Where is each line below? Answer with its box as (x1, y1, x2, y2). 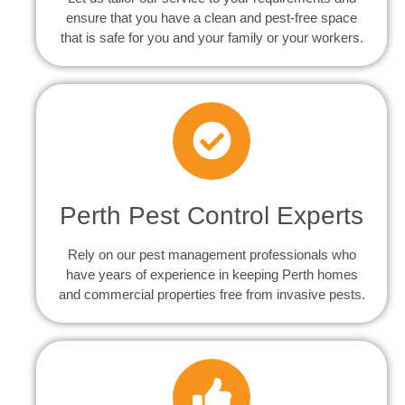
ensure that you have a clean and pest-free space (66, 9, 357, 25)
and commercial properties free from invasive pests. (58, 286, 365, 302)
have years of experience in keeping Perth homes (65, 266, 358, 282)
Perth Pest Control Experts (60, 201, 363, 230)
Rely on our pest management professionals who (67, 246, 356, 262)
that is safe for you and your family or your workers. (60, 29, 363, 45)
